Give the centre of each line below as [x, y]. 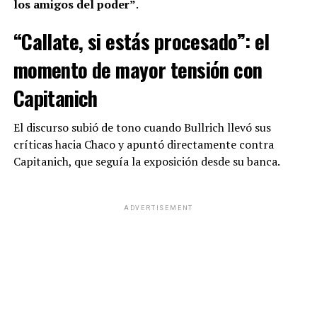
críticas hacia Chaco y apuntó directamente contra [143, 145]
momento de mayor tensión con [138, 70]
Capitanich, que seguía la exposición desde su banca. [146, 162]
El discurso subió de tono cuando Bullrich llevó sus [142, 128]
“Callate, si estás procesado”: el [141, 41]
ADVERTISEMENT [158, 208]
